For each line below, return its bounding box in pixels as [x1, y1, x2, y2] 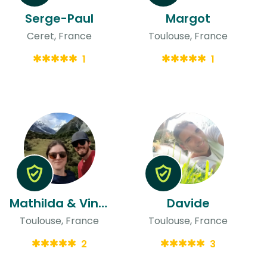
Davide [166, 194, 210, 212]
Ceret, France [27, 29, 92, 43]
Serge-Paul [25, 10, 94, 27]
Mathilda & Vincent [98, 194, 107, 212]
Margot [166, 10, 211, 27]
